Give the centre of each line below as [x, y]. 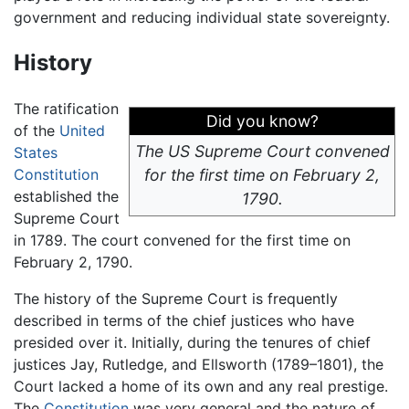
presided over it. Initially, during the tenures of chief [192, 342]
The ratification [66, 108]
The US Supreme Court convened [262, 151]
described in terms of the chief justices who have [184, 320]
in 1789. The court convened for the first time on [182, 240]
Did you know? [262, 121]
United [82, 130]
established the [66, 196]
